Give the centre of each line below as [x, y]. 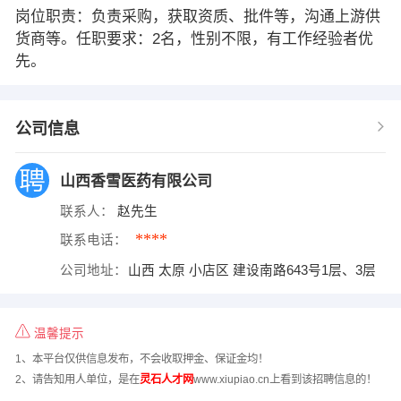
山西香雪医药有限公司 [138, 181]
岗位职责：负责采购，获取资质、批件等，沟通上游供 [197, 16]
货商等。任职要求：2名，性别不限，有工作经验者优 [194, 38]
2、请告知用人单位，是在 [77, 379]
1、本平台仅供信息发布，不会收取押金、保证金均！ [141, 359]
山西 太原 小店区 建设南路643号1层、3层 [254, 270]
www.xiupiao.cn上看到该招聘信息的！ [285, 379]
